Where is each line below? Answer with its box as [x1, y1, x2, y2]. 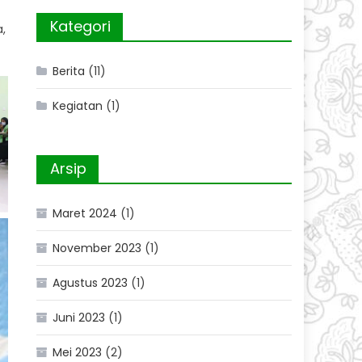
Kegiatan [53, 98, 103, 115]
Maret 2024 [53, 205, 118, 222]
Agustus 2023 [53, 275, 128, 292]
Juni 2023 [53, 309, 106, 326]
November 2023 [53, 240, 142, 257]
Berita [53, 63, 86, 80]
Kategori [50, 16, 112, 37]
